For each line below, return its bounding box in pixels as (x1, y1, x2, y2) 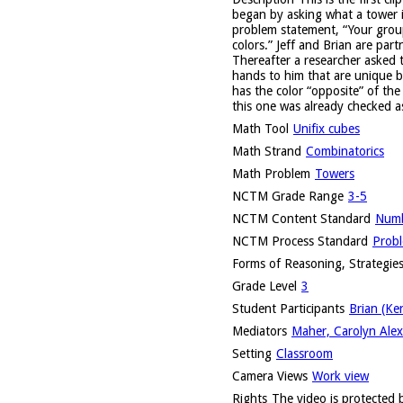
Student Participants (232, 300, 345, 316)
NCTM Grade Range (232, 188, 344, 203)
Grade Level (232, 278, 297, 293)
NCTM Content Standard (232, 210, 371, 226)
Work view (312, 368, 369, 383)
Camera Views (232, 368, 308, 383)
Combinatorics (306, 143, 384, 158)
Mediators (232, 323, 287, 338)
